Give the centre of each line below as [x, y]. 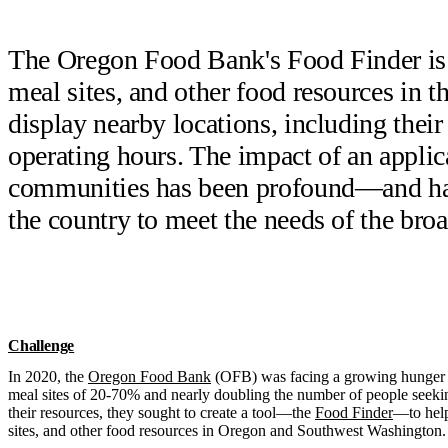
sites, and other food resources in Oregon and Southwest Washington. [227, 431]
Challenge [41, 345]
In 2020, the [48, 377]
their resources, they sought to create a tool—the [161, 413]
